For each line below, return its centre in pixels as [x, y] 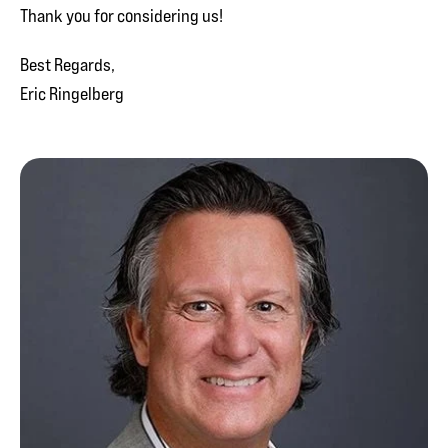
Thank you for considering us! [121, 15]
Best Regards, [67, 64]
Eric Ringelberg [72, 93]
